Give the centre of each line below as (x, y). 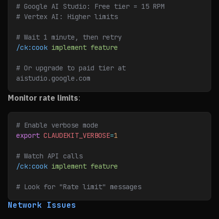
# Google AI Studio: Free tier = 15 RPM (90, 6)
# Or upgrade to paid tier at (71, 68)
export (28, 135)
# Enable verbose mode (57, 125)
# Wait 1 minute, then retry (69, 37)
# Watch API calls (49, 156)
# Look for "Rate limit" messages (79, 187)
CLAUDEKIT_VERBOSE (75, 135)
